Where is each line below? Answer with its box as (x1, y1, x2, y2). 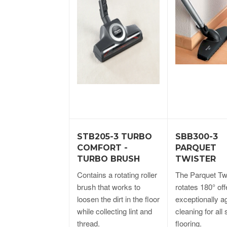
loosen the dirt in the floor (77, 193, 160, 204)
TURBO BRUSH (77, 154, 140, 164)
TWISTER (175, 154, 216, 164)
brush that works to (77, 181, 140, 192)
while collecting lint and (77, 205, 152, 216)
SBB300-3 (175, 131, 218, 141)
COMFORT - (77, 142, 128, 153)
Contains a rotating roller (77, 169, 157, 180)
